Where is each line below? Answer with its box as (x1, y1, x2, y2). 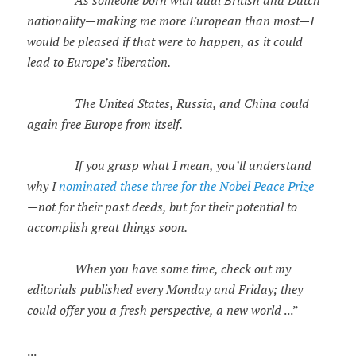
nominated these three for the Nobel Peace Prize (58, 177, 314, 194)
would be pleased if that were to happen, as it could (26, 33, 303, 49)
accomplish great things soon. (26, 219, 188, 235)
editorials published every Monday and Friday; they (26, 281, 303, 297)
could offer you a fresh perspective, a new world (26, 301, 281, 318)
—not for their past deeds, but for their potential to (26, 198, 297, 215)
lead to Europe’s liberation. (26, 53, 171, 70)
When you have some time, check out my (68, 260, 291, 277)
